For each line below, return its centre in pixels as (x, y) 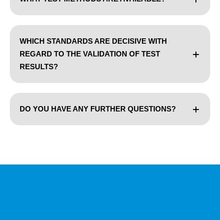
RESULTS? (39, 66)
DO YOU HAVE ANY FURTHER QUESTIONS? (98, 109)
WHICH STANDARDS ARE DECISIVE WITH (93, 41)
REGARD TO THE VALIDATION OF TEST (90, 54)
